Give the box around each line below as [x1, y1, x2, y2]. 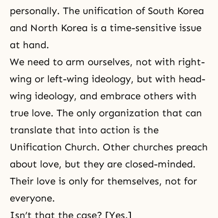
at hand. [10, 38, 49, 51]
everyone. [10, 192, 55, 204]
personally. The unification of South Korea [10, 4, 204, 17]
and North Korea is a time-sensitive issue [10, 21, 201, 34]
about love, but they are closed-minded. [10, 158, 196, 170]
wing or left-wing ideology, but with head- [10, 73, 205, 85]
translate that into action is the [10, 124, 159, 136]
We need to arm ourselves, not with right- [10, 55, 205, 68]
